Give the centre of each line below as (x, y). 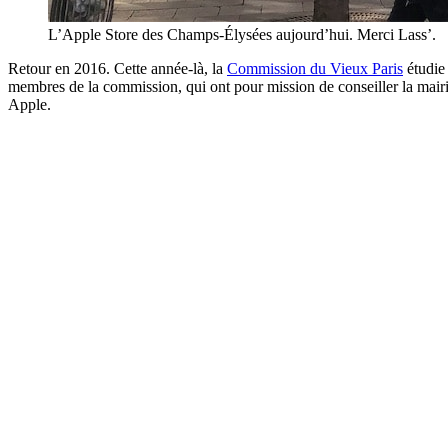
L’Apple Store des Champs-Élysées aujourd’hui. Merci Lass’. (242, 35)
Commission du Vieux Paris (315, 69)
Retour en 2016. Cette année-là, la (117, 69)
